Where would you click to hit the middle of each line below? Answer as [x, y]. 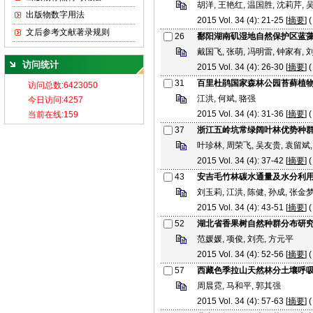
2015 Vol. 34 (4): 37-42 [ [242, 161]
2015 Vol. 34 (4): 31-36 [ [242, 114]
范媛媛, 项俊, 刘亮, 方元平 [245, 239]
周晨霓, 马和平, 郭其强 [239, 286]
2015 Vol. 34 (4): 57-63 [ [242, 301]
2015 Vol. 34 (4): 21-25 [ [242, 20]
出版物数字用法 [55, 15]
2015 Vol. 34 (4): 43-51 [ [242, 208]
